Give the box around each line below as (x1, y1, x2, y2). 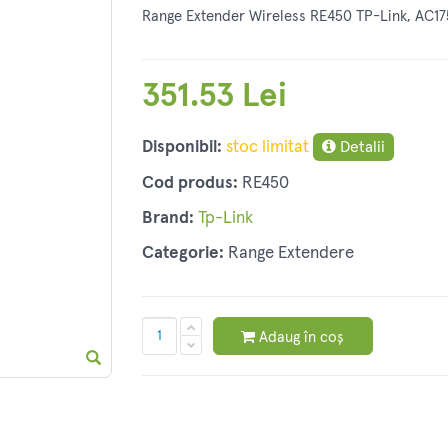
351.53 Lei (141, 80, 287, 114)
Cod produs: (141, 175, 238, 193)
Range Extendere (227, 245, 354, 263)
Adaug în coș (259, 329, 344, 345)
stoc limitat (225, 139, 309, 157)
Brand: (141, 210, 194, 228)
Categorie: (141, 245, 224, 263)
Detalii (335, 139, 385, 156)
